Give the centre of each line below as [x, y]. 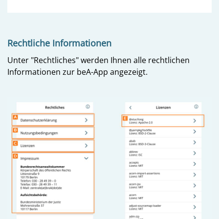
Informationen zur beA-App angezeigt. [78, 72]
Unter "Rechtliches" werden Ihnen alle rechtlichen [99, 60]
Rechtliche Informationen [59, 43]
